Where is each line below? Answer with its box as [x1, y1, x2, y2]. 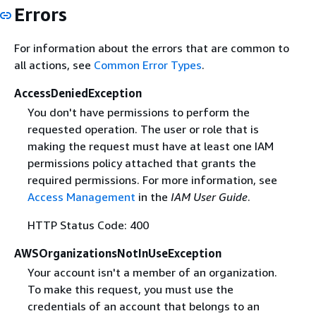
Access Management [27, 189, 135, 204]
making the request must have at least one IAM [27, 138, 274, 153]
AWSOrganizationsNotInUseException [14, 245, 221, 260]
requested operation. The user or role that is [27, 121, 259, 136]
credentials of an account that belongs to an [27, 299, 260, 313]
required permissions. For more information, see [27, 172, 277, 187]
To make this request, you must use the [27, 282, 233, 296]
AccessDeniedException [14, 85, 142, 100]
